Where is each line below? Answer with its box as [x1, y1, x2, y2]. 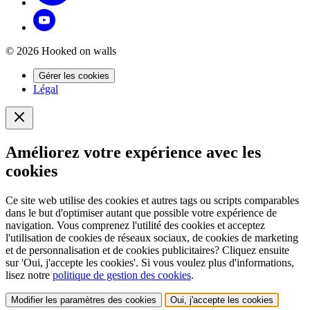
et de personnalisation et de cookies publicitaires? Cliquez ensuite [6, 244, 289, 256]
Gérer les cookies [39, 70, 109, 81]
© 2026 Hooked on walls [6, 44, 116, 57]
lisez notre [6, 268, 53, 281]
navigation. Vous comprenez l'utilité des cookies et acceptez [6, 219, 265, 231]
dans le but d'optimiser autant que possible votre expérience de [6, 206, 277, 219]
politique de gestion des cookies [53, 268, 191, 281]
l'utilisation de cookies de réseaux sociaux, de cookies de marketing [6, 231, 298, 244]
